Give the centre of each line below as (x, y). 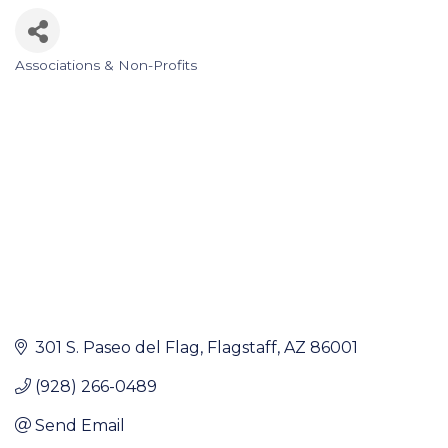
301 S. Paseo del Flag (117, 347)
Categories (68, 82)
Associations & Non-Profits (106, 65)
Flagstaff (242, 347)
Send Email (80, 425)
